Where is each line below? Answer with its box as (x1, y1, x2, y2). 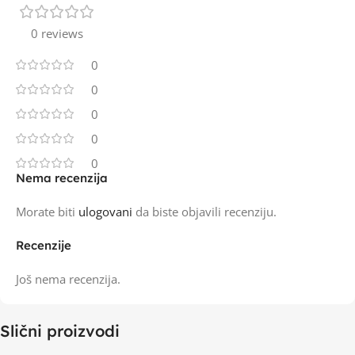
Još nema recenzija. (16, 271, 120, 287)
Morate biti (16, 204, 78, 219)
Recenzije (16, 238, 71, 253)
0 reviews (31, 25, 83, 41)
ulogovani (78, 204, 132, 219)
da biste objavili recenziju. (132, 204, 277, 219)
